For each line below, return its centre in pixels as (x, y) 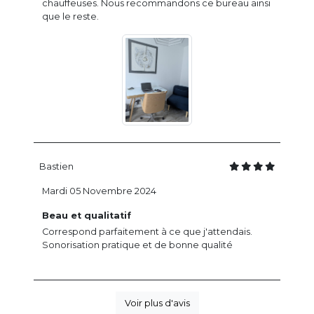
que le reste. (70, 17)
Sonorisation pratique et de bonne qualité (137, 245)
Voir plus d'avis (157, 303)
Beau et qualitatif (87, 215)
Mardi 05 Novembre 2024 (99, 191)
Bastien (56, 166)
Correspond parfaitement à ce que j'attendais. (147, 231)
